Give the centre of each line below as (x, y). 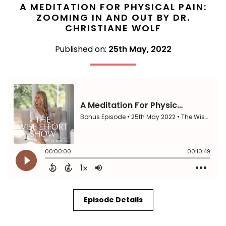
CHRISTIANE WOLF (113, 28)
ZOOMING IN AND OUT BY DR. (113, 17)
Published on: (81, 49)
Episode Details (113, 200)
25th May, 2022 (140, 49)
